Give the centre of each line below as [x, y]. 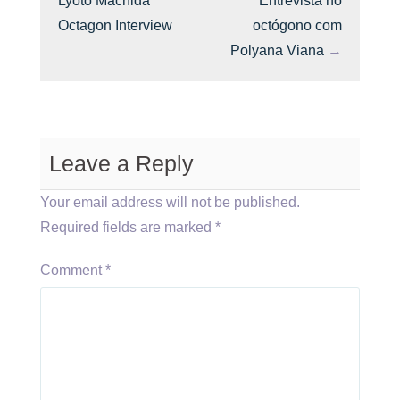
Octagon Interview [115, 25]
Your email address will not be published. [170, 202]
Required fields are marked [128, 227]
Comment [73, 270]
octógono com [297, 25]
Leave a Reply [121, 163]
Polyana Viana [277, 50]
